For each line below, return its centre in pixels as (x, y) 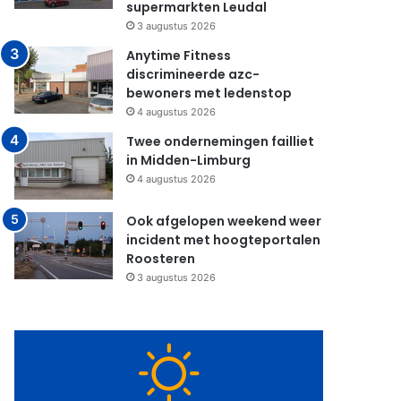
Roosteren (161, 259)
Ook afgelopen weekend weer (224, 221)
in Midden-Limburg (189, 160)
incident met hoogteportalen (224, 240)
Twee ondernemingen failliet (221, 141)
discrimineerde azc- (193, 74)
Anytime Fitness (179, 55)
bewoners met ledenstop (209, 93)
